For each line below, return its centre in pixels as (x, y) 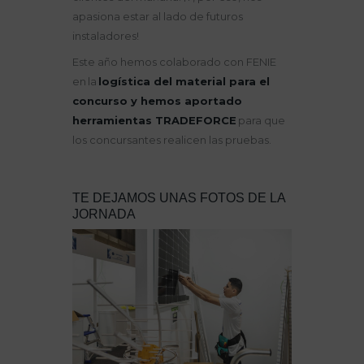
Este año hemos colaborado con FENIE (174, 62)
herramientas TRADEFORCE (154, 121)
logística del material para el (183, 82)
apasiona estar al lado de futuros (158, 17)
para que (262, 121)
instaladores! (106, 36)
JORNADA (104, 214)
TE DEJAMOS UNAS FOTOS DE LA (179, 198)
